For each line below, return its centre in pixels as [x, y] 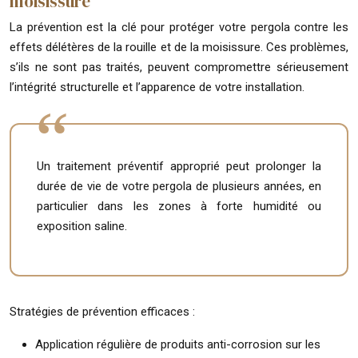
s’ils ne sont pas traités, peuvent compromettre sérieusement [179, 67]
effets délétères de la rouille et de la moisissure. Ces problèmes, [179, 47]
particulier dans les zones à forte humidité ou [179, 206]
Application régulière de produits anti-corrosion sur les [178, 344]
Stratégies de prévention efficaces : [102, 311]
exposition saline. [82, 226]
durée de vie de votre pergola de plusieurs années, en [179, 186]
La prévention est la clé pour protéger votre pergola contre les [179, 27]
